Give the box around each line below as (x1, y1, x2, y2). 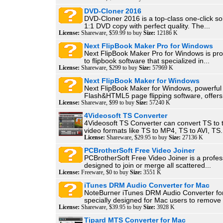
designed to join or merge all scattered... (84, 162, 211, 169)
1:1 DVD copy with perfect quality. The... (84, 22, 210, 30)
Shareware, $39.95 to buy (80, 204, 143, 210)
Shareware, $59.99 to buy (80, 30, 143, 36)
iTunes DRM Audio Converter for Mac (84, 182, 210, 189)
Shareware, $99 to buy (80, 100, 136, 106)
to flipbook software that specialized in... (84, 57, 210, 65)
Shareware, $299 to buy (80, 65, 139, 71)
